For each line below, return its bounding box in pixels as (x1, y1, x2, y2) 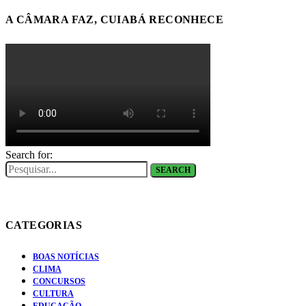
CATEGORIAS (5, 219, 82, 232)
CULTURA (33, 288, 74, 298)
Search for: (5, 149, 53, 161)
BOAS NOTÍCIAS (33, 251, 99, 262)
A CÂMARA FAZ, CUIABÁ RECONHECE (5, 13, 223, 25)
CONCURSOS (33, 276, 85, 286)
